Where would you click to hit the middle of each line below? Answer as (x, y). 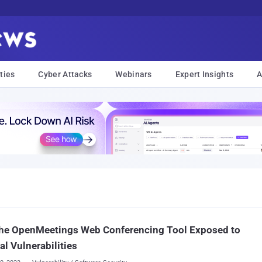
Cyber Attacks (65, 74)
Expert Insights (204, 74)
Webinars (134, 74)
